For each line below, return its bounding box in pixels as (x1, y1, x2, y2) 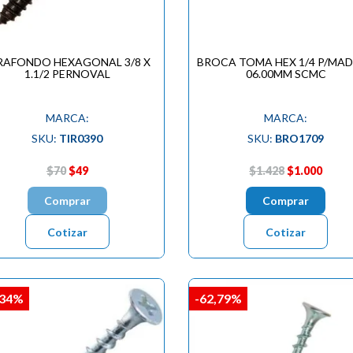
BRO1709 (275, 132, 325, 146)
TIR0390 (59, 132, 103, 146)
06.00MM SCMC (245, 67, 326, 81)
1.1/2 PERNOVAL (24, 67, 110, 81)
